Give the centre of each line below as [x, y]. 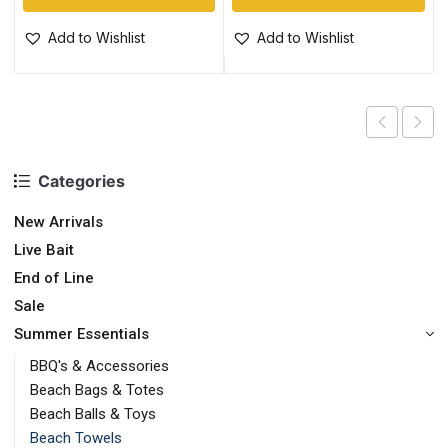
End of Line [54, 277]
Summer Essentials [81, 333]
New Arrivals [58, 221]
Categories [81, 180]
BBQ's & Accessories [99, 365]
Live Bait [44, 249]
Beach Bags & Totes [97, 389]
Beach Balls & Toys [93, 413]
